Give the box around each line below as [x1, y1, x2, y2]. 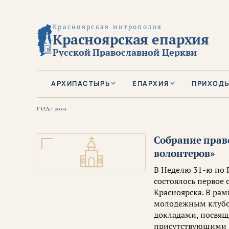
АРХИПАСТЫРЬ [51, 79, 110, 88]
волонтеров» [154, 147, 216, 160]
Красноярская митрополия [52, 22, 163, 32]
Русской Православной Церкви [52, 47, 197, 59]
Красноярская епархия [52, 30, 210, 49]
